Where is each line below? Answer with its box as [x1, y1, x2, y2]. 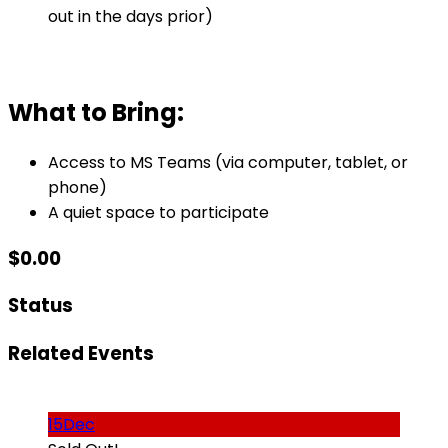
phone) [48, 175, 107, 199]
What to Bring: [8, 96, 184, 130]
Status [8, 292, 73, 320]
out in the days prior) [48, 5, 213, 29]
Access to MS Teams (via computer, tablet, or [48, 150, 408, 174]
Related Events [8, 340, 154, 368]
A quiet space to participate [48, 200, 269, 224]
